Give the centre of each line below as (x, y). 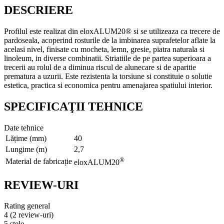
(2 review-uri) (31, 215)
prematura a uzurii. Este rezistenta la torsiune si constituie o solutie (108, 76)
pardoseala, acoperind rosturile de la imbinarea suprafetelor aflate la (110, 40)
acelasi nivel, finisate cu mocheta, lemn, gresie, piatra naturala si (104, 49)
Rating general (27, 206)
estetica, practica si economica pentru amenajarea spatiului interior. (108, 85)
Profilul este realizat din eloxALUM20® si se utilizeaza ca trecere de (112, 31)
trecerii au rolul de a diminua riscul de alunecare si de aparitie (100, 67)
